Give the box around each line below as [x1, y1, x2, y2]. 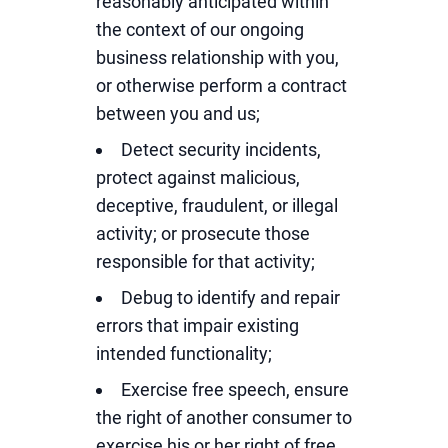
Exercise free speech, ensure [121, 379, 349, 400]
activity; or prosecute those [96, 223, 310, 244]
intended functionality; [96, 343, 272, 364]
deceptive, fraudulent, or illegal [96, 195, 338, 216]
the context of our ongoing [96, 19, 304, 40]
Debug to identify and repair [121, 287, 340, 308]
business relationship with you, [96, 47, 339, 68]
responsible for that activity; [96, 251, 315, 272]
